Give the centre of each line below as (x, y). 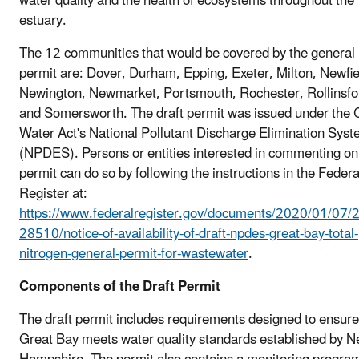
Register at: (53, 194)
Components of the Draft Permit (120, 286)
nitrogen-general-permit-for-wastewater (134, 254)
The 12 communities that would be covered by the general (187, 53)
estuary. (43, 20)
